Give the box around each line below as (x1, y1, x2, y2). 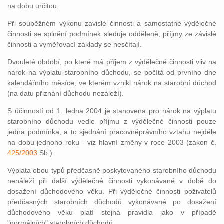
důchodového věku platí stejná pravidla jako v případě (7, 208, 216, 216)
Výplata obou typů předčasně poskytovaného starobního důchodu (7, 166, 216, 174)
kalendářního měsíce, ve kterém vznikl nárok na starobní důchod (7, 79, 216, 87)
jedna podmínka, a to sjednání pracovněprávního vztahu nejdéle (7, 128, 216, 136)
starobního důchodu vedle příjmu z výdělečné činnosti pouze (7, 117, 216, 125)
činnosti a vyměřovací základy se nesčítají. (7, 40, 142, 48)
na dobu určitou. (7, 2, 59, 10)
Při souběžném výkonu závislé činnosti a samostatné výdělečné (7, 19, 216, 27)
